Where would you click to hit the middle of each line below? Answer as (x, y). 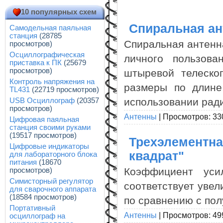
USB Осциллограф (42, 101)
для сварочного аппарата (53, 189)
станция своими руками (50, 127)
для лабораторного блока (53, 154)
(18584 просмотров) (43, 197)
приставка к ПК (36, 63)
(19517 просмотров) (43, 135)
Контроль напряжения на (52, 82)
